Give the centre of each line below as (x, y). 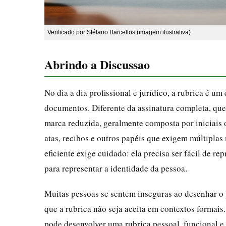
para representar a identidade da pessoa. (116, 168)
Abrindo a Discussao (97, 64)
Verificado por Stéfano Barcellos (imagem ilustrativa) (119, 32)
